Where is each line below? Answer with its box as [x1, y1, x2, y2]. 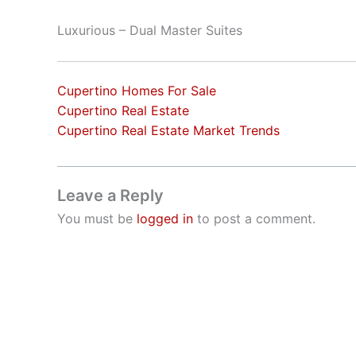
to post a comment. [193, 210, 315, 226]
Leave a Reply [57, 185, 164, 205]
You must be [57, 210, 137, 226]
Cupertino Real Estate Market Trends [57, 122, 280, 138]
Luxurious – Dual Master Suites [57, 22, 242, 39]
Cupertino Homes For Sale [57, 82, 216, 99]
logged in [137, 210, 193, 226]
